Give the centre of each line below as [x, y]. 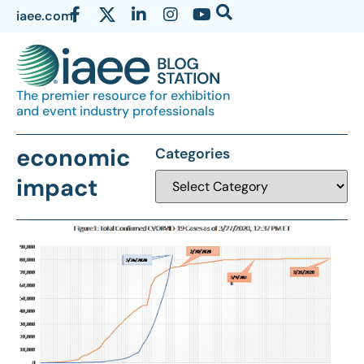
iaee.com [45, 16]
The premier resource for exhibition [123, 96]
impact [57, 188]
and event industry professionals [115, 111]
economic [73, 158]
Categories [192, 154]
